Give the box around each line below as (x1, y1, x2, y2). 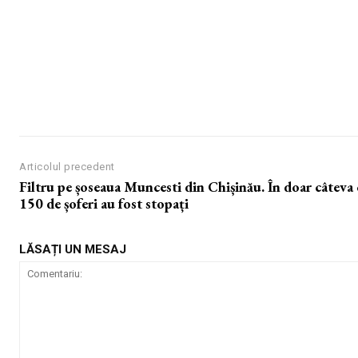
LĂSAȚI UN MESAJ (19, 242, 126, 257)
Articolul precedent (19, 161, 115, 173)
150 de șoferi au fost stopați (19, 194, 189, 213)
